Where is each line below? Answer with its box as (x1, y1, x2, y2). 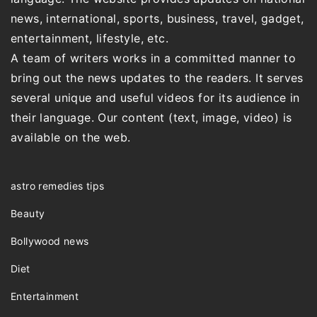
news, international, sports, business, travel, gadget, (11, 11, 304, 26)
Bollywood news (11, 235, 89, 248)
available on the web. (11, 130, 131, 145)
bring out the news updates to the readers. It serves (11, 71, 304, 86)
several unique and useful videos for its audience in (11, 91, 300, 105)
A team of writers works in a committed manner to (11, 51, 296, 66)
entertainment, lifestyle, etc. (11, 31, 168, 46)
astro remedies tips (11, 180, 105, 192)
